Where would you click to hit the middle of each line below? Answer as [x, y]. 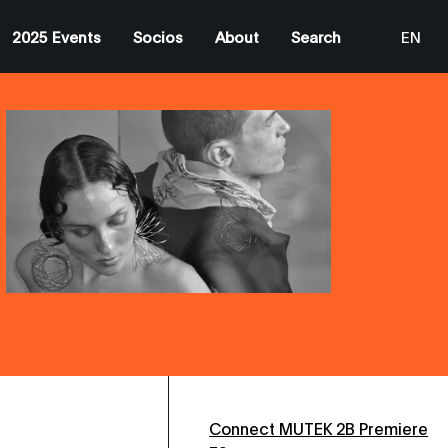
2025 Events [56, 36]
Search [316, 36]
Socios [158, 36]
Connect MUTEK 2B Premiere [319, 427]
